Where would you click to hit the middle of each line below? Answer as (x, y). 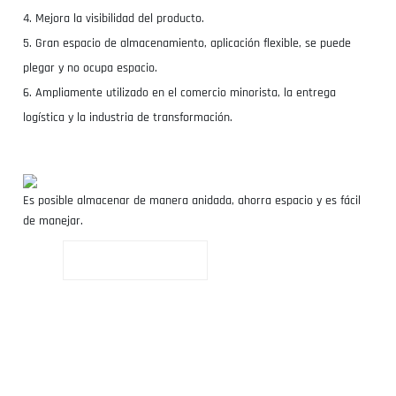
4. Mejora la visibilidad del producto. (114, 19)
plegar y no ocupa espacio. (91, 69)
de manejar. (53, 221)
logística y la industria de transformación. (128, 118)
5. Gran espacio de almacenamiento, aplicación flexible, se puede (187, 44)
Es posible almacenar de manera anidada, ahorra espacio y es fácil (192, 201)
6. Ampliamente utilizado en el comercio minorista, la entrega (180, 93)
